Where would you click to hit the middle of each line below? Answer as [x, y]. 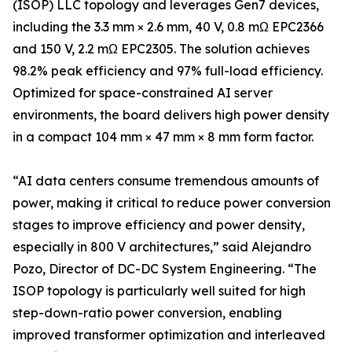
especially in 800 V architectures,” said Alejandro [162, 247]
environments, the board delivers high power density [171, 115]
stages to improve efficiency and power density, [159, 225]
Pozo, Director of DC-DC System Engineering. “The [165, 269]
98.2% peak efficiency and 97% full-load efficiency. [168, 71]
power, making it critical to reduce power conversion [172, 203]
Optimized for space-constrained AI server [143, 93]
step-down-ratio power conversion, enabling [147, 313]
